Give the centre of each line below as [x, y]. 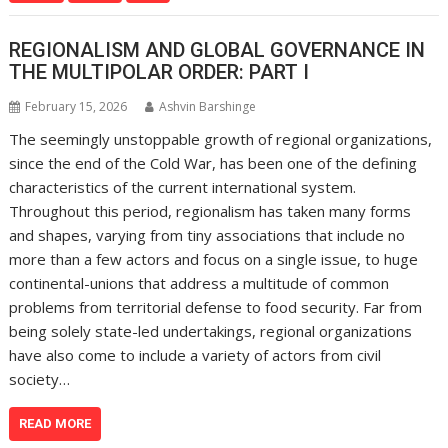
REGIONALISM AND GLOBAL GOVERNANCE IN [217, 49]
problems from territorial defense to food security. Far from [216, 306]
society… [40, 378]
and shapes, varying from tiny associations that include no [207, 234]
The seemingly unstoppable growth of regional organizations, [221, 138]
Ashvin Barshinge [208, 106]
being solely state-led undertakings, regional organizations [211, 330]
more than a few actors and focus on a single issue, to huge [214, 258]
